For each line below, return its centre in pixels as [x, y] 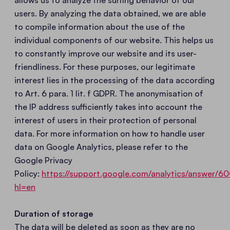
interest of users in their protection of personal [106, 120]
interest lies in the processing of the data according [114, 80]
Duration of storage [54, 214]
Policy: [28, 174]
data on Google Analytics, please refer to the [101, 147]
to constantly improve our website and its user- [106, 53]
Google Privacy [43, 160]
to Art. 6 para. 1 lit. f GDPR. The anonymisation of [109, 93]
